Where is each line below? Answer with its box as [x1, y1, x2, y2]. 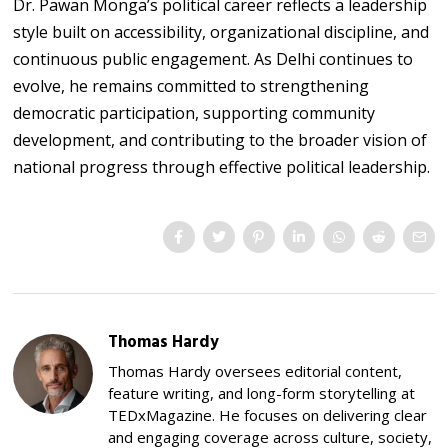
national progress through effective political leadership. [13, 155, 431, 178]
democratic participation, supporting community [13, 101, 376, 124]
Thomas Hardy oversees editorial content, [108, 360, 403, 381]
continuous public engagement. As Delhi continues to [13, 47, 414, 70]
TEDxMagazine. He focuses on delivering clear [108, 404, 428, 425]
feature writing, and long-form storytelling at [108, 382, 416, 403]
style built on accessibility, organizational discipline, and [13, 20, 430, 43]
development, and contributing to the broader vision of [13, 128, 428, 151]
